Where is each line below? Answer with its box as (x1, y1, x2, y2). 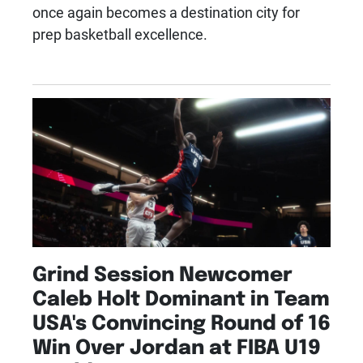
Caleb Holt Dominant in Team (32, 282, 330, 310)
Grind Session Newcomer (32, 258, 293, 286)
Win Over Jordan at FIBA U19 (32, 331, 321, 359)
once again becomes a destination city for (32, 2, 300, 22)
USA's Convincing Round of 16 (32, 306, 331, 335)
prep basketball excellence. (32, 23, 207, 44)
